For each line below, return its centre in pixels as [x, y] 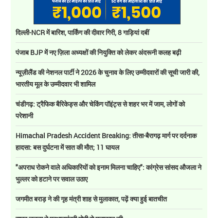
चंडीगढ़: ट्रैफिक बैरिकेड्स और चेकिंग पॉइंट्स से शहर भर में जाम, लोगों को [100, 104]
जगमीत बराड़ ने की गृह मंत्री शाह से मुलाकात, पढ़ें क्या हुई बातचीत [91, 199]
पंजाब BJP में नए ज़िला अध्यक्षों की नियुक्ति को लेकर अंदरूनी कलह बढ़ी [99, 53]
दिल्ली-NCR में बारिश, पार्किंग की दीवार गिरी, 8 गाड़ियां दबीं [82, 33]
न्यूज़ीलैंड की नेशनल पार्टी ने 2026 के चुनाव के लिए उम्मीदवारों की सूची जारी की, [108, 73]
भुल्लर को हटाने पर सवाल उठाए [52, 179]
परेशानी [25, 116]
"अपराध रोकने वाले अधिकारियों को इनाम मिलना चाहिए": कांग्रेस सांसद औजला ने [109, 167]
